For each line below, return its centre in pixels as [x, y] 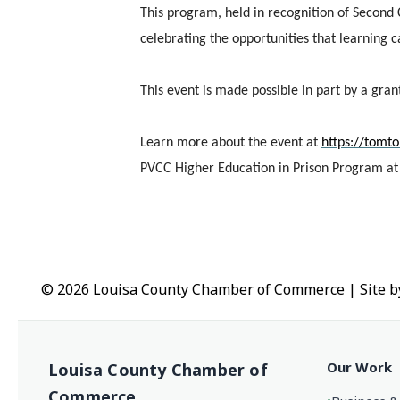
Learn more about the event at [231, 142]
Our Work [359, 367]
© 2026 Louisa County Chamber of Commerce [193, 289]
